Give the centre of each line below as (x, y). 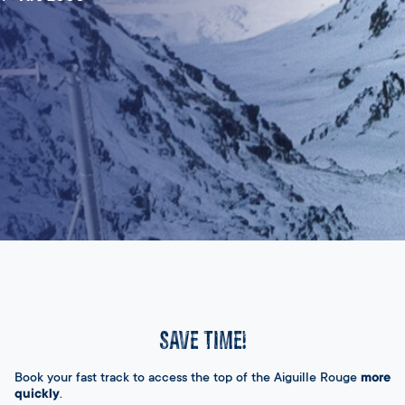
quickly (37, 396)
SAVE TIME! (202, 340)
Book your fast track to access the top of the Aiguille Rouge (188, 379)
